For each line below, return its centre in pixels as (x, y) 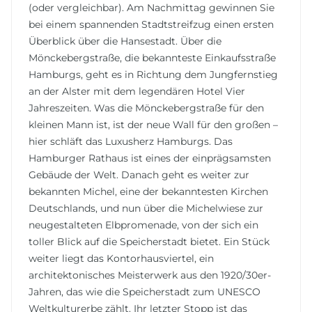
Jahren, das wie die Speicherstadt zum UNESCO (145, 292)
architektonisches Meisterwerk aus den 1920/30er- (150, 275)
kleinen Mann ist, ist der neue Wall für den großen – (153, 125)
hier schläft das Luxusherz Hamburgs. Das (131, 142)
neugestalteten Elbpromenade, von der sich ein (143, 225)
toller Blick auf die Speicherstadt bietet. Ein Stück (149, 242)
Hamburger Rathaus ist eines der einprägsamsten (150, 158)
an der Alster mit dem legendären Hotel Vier (137, 92)
